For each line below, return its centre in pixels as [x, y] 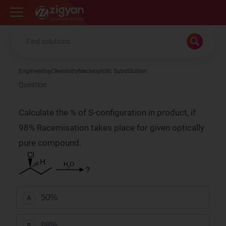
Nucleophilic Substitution [113, 71]
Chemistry [65, 71]
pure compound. [50, 143]
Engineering [35, 71]
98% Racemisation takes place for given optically [112, 128]
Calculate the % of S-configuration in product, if [107, 112]
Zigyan [43, 8]
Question [33, 85]
